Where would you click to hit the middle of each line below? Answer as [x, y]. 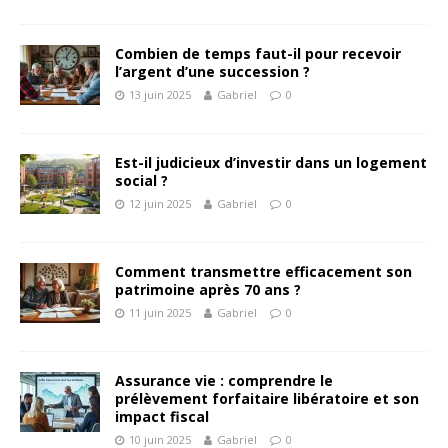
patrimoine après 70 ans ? [208, 289]
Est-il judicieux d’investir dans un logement [271, 162]
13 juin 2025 [160, 94]
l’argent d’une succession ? [212, 71]
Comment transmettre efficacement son [263, 271]
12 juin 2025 [160, 203]
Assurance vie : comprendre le [224, 380]
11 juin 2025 [160, 312]
